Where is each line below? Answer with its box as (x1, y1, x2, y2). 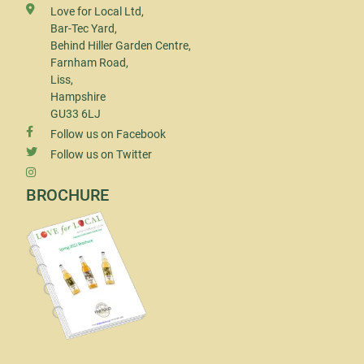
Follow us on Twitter (50, 148, 152, 161)
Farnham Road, (50, 56, 128, 69)
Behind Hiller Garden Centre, (50, 39, 191, 52)
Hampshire (50, 90, 106, 103)
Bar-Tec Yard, (50, 22, 117, 35)
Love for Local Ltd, (50, 5, 144, 18)
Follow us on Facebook (50, 128, 166, 141)
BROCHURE (26, 186, 109, 205)
